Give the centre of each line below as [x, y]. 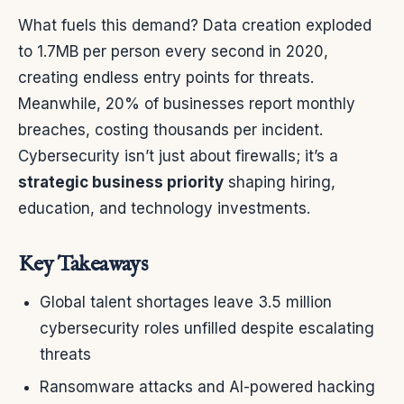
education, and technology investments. [164, 209]
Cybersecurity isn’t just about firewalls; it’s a [178, 156]
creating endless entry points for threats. [166, 78]
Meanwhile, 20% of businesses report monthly [187, 104]
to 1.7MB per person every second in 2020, [173, 52]
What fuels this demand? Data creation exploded [195, 26]
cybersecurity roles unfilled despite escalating [207, 329]
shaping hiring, [280, 183]
